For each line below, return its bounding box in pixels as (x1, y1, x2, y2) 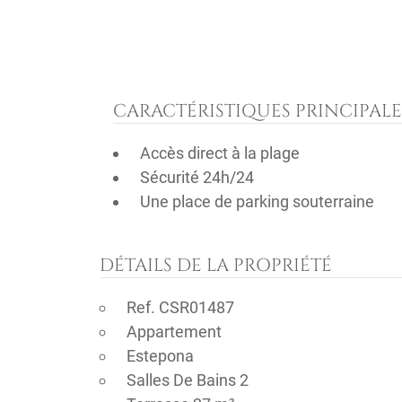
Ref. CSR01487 (126, 298, 234, 317)
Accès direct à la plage (139, 144, 300, 162)
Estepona (126, 346, 194, 365)
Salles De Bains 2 (126, 371, 249, 389)
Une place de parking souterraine (139, 192, 374, 211)
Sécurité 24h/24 (139, 168, 254, 187)
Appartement (126, 322, 222, 341)
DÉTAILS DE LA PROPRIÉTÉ (100, 253, 332, 277)
